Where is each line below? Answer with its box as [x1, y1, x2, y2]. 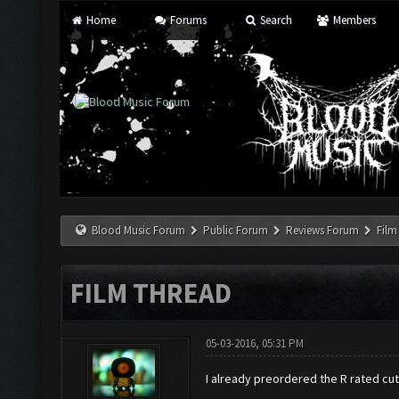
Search [257, 12, 293, 28]
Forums [167, 12, 207, 28]
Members [330, 12, 376, 28]
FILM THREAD [70, 276, 232, 310]
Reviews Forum [286, 223, 360, 238]
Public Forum [203, 223, 269, 238]
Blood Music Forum [92, 223, 185, 238]
